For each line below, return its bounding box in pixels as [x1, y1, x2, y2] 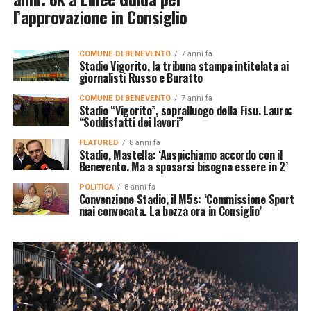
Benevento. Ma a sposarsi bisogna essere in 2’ [78, 158, 288, 175]
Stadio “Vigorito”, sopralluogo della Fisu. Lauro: [78, 101, 292, 119]
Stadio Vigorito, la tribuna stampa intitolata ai [78, 57, 289, 74]
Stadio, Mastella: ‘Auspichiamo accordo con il [78, 146, 283, 163]
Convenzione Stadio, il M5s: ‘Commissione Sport [78, 190, 294, 208]
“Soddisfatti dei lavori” [78, 113, 183, 131]
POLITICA [78, 182, 114, 192]
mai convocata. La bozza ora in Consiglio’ [78, 202, 262, 219]
